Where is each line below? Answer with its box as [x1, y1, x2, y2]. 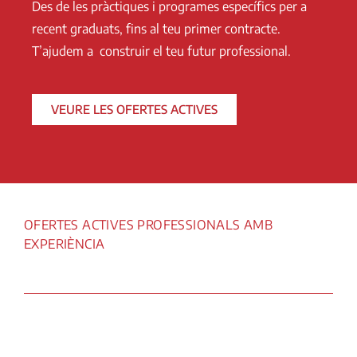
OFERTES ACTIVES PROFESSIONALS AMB [24, 216, 273, 233]
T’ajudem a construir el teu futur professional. [32, 42, 291, 59]
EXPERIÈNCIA [24, 235, 105, 252]
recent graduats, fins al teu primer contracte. [32, 20, 280, 37]
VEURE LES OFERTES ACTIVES [51, 101, 218, 116]
